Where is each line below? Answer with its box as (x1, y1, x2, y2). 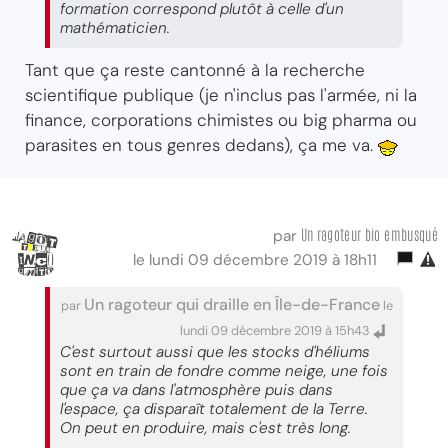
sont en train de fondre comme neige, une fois (60, 360, 388, 381)
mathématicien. (60, 17, 170, 38)
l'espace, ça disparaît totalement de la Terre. (60, 398, 368, 419)
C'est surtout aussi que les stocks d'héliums (60, 341, 370, 362)
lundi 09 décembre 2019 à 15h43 (180, 321, 373, 339)
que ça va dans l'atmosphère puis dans (60, 379, 333, 400)
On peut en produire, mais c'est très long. (60, 417, 351, 438)
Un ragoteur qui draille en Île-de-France (84, 293, 380, 315)
